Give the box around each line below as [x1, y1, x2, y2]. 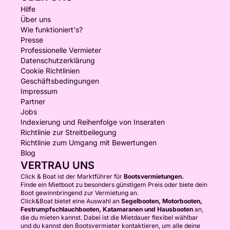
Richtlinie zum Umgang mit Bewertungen [21, 138, 157, 147]
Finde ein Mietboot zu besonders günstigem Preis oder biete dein [21, 181, 207, 188]
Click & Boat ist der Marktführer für [21, 172, 124, 180]
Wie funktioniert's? [21, 25, 83, 34]
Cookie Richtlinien [21, 66, 80, 75]
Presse [21, 35, 43, 44]
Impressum [21, 87, 57, 95]
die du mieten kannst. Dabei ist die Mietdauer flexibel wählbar [21, 214, 198, 221]
